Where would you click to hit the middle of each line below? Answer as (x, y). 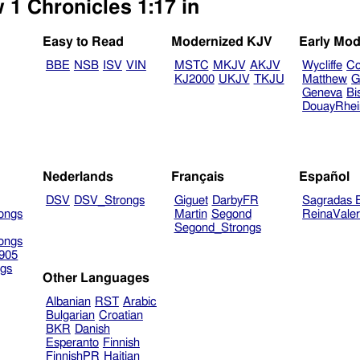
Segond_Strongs (217, 227)
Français (197, 176)
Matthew (325, 80)
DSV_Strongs (109, 200)
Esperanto (72, 342)
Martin (190, 214)
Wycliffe (323, 66)
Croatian (121, 315)
